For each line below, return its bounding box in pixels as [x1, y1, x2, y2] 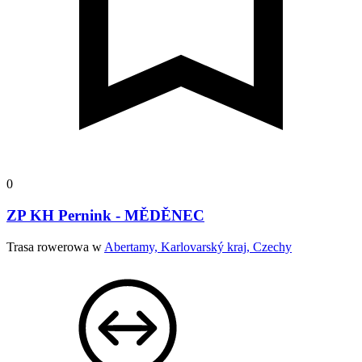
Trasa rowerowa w [6, 239, 104, 254]
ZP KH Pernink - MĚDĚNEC [6, 206, 204, 224]
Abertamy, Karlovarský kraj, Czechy [104, 239, 292, 254]
